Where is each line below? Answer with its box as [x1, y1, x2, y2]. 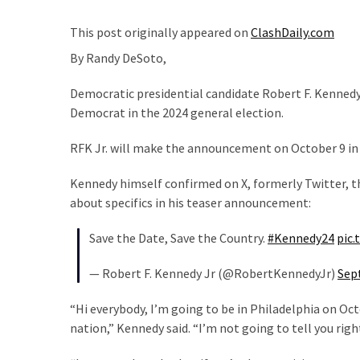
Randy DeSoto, [86, 49, 166, 66]
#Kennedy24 [268, 229, 334, 246]
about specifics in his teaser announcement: [70, 194, 311, 211]
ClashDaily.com [251, 23, 334, 40]
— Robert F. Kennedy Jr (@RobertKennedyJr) [89, 264, 337, 281]
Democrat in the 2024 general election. [70, 104, 284, 121]
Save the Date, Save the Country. [89, 229, 268, 246]
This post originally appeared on [70, 23, 251, 40]
